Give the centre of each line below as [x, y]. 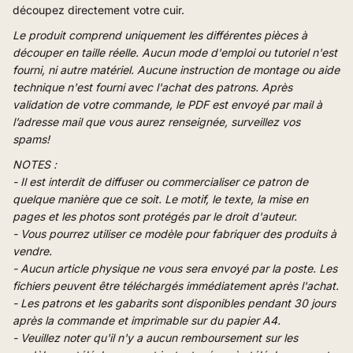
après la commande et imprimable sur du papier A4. [147, 321]
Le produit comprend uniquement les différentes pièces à [160, 35]
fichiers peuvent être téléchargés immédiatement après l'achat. [176, 286]
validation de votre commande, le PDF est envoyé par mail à [167, 104]
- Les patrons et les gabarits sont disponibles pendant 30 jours [174, 303]
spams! [31, 139]
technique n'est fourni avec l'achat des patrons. [136, 87]
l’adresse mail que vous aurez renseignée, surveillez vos [156, 121]
